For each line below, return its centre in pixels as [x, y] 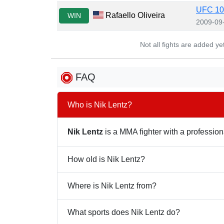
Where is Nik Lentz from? [112, 186]
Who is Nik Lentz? [100, 105]
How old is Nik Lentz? [106, 159]
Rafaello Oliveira [134, 15]
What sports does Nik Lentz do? [124, 212]
